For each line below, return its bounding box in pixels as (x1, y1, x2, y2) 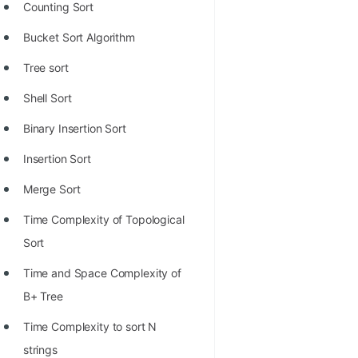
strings (22, 343, 58, 356)
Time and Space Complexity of (22, 266, 181, 280)
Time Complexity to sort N (22, 320, 157, 333)
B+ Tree (22, 289, 63, 303)
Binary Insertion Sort (22, 121, 126, 135)
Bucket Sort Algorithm (22, 30, 135, 44)
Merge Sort (22, 182, 81, 196)
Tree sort (22, 61, 69, 74)
